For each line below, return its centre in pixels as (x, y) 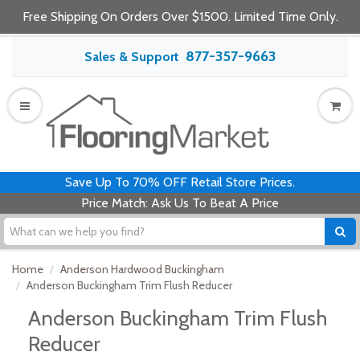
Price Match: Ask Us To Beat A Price (180, 203)
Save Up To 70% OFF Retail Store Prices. (180, 182)
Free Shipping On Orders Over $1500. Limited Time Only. (180, 16)
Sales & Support (132, 56)
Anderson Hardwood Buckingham (142, 269)
